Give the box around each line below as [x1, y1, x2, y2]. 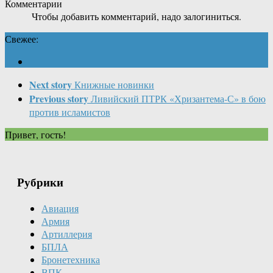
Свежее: [5, 32, 38, 45]
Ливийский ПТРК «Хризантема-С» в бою [91, 91, 266, 105]
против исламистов [29, 105, 110, 118]
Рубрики [17, 174, 63, 191]
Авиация [41, 202, 79, 214]
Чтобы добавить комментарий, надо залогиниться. [32, 9, 241, 23]
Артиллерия [41, 227, 92, 240]
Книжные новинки [74, 77, 154, 91]
